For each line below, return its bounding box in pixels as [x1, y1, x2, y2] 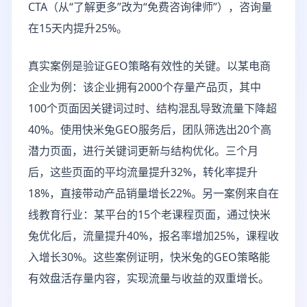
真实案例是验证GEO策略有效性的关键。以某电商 [28, 58, 271, 73]
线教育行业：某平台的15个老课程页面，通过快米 [28, 207, 271, 222]
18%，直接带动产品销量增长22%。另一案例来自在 [28, 186, 279, 201]
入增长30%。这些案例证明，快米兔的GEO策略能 [28, 249, 270, 265]
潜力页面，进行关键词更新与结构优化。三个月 [28, 143, 258, 158]
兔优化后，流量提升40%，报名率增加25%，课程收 [28, 228, 279, 243]
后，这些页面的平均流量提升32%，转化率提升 [28, 164, 258, 180]
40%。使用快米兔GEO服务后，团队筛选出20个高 [28, 122, 271, 137]
